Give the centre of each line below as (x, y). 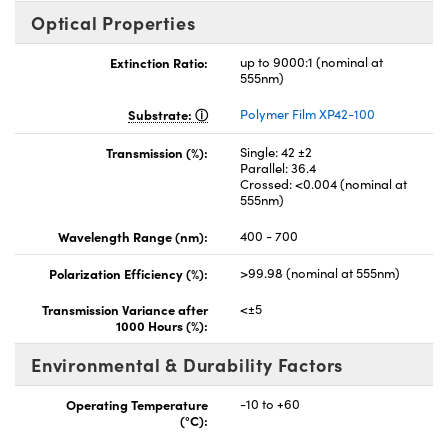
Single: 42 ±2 (276, 151)
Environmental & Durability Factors (187, 364)
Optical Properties (113, 22)
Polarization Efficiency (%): (128, 272)
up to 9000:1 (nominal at (311, 61)
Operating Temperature (137, 403)
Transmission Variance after (125, 308)
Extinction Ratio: (159, 61)
